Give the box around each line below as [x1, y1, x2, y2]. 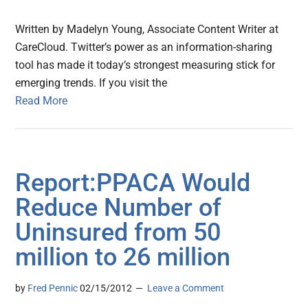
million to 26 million [15, 243, 231, 272]
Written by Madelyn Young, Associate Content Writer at [15, 23, 279, 36]
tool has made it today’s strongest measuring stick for [15, 58, 276, 72]
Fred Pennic [27, 283, 78, 294]
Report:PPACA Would [15, 168, 251, 198]
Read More [15, 94, 68, 108]
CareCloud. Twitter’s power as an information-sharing [15, 41, 273, 54]
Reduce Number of [15, 193, 222, 223]
